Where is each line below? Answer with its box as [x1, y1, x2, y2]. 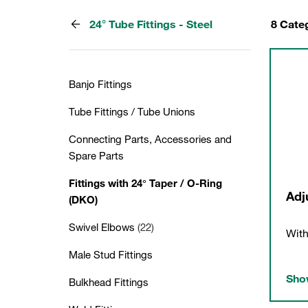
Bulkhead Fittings [69, 276, 148, 288]
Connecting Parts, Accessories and [69, 133, 232, 145]
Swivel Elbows [69, 221, 137, 233]
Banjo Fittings [69, 78, 132, 90]
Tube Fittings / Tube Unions [69, 105, 195, 118]
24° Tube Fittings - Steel [89, 17, 212, 31]
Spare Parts [69, 149, 124, 162]
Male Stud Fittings [69, 248, 153, 261]
